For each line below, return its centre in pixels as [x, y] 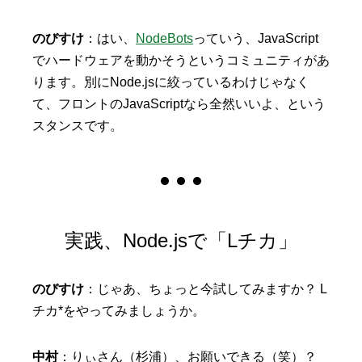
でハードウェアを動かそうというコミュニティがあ [181, 61]
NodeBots [164, 39]
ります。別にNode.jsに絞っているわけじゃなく [171, 82]
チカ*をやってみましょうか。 [119, 311]
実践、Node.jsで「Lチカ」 [181, 241]
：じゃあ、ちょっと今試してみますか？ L [206, 289]
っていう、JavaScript [256, 39]
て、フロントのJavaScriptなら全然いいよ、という [179, 104]
